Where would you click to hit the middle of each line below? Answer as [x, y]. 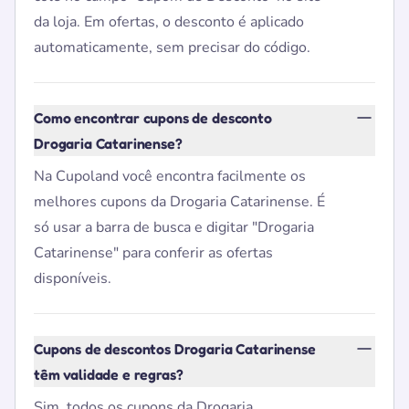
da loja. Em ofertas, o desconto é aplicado [169, 22]
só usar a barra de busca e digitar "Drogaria [174, 227]
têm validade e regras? [109, 374]
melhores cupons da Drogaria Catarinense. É [179, 202]
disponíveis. [73, 278]
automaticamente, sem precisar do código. [172, 47]
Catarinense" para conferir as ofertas [153, 253]
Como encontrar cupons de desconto [153, 118]
